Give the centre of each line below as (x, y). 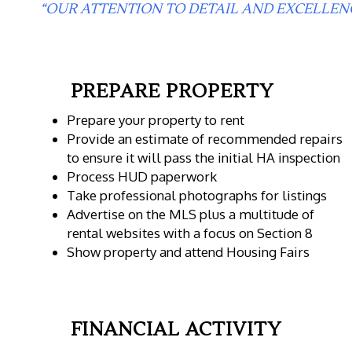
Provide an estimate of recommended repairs (204, 138)
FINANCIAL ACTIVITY (176, 329)
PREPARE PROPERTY (172, 91)
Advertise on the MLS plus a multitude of (190, 214)
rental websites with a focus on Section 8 (189, 233)
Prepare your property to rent (155, 119)
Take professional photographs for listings (196, 195)
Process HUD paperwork (141, 176)
